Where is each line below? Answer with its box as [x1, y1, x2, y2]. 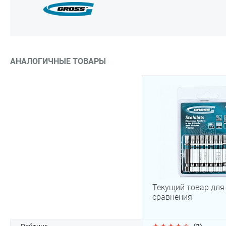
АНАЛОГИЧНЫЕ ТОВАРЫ [10, 56, 106, 66]
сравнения [152, 192, 192, 202]
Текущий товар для [152, 183, 224, 192]
